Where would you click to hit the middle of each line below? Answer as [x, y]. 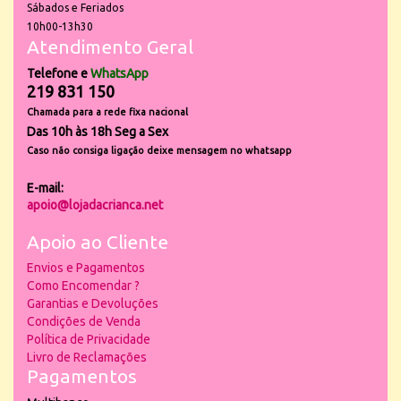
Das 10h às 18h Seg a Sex [98, 131]
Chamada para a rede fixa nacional [107, 111]
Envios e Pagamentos [86, 267]
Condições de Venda [84, 321]
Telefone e [59, 73]
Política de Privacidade [89, 339]
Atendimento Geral [110, 46]
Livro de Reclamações [87, 357]
